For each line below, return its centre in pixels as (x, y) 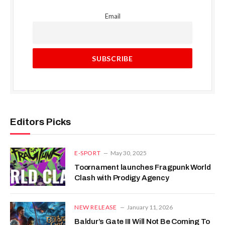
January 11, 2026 (150, 207)
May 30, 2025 (129, 153)
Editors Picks (40, 122)
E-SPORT (88, 153)
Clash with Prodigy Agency (122, 178)
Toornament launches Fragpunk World (143, 167)
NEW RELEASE (96, 207)
